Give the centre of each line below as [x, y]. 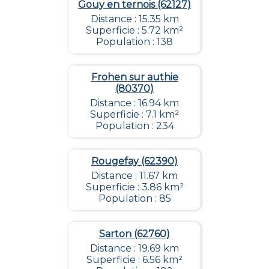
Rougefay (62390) [134, 161]
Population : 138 [134, 41]
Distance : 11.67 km [134, 175]
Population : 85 [134, 198]
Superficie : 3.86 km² [134, 187]
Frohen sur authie [134, 77]
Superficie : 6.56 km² [134, 259]
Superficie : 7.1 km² [134, 114]
